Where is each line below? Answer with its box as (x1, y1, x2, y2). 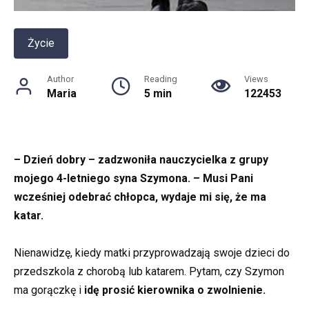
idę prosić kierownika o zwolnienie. (84, 283, 266, 297)
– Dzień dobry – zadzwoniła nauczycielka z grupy (14, 152, 268, 166)
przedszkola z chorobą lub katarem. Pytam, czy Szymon (14, 265, 284, 279)
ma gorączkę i (14, 283, 84, 297)
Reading (143, 73, 177, 84)
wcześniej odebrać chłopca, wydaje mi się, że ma (14, 190, 266, 203)
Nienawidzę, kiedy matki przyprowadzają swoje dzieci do (14, 246, 290, 260)
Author (47, 73, 74, 84)
